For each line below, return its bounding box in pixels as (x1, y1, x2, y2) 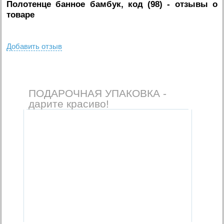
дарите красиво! (28, 97, 109, 109)
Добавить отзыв (6, 41, 62, 50)
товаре (6, 9, 35, 19)
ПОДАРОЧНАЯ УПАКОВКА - (28, 87, 166, 99)
